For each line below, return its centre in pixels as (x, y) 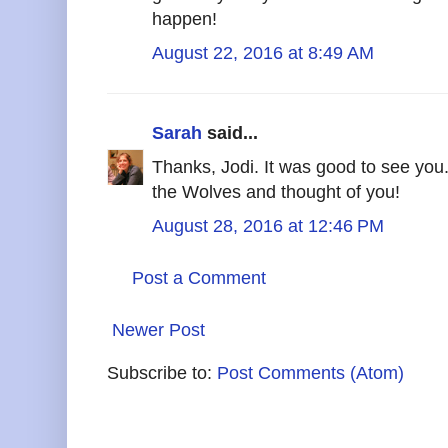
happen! (184, 18)
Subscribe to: (162, 372)
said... (230, 132)
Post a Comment (199, 277)
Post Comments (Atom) (310, 372)
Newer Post (158, 329)
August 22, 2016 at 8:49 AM (263, 52)
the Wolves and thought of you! (276, 191)
